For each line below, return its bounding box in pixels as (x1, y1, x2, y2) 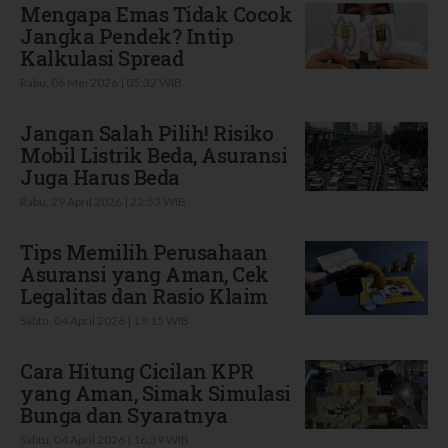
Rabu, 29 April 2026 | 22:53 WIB (20, 193, 186, 209)
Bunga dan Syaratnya (20, 401, 228, 428)
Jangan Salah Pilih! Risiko (20, 119, 273, 146)
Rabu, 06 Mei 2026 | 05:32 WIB (20, 74, 182, 90)
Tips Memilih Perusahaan (20, 238, 268, 265)
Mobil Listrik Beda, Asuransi (20, 141, 287, 168)
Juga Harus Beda (20, 163, 180, 190)
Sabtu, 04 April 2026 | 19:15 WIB (20, 312, 189, 328)
